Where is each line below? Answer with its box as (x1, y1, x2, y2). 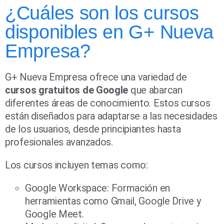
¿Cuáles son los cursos (5, 2, 199, 24)
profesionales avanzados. (5, 136, 113, 148)
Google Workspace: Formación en (25, 182, 170, 194)
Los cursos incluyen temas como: (5, 159, 148, 171)
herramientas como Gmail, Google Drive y (25, 195, 201, 207)
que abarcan (128, 84, 182, 96)
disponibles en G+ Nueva (5, 21, 214, 43)
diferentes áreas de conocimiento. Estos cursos (5, 97, 210, 109)
